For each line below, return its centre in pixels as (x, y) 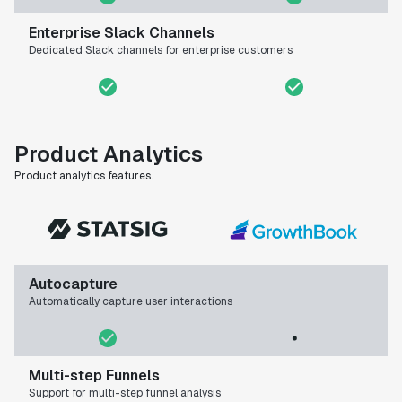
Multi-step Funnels (94, 376)
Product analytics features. (83, 176)
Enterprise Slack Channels (122, 33)
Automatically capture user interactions (131, 302)
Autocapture (73, 284)
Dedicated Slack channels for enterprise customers (161, 51)
